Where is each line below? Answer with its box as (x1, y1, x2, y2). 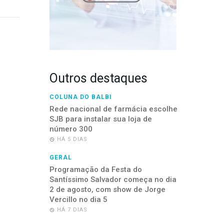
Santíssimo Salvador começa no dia (49, 175, 176, 184)
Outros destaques (49, 71, 147, 85)
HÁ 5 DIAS (56, 136, 87, 142)
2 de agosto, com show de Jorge (49, 185, 165, 194)
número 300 (49, 124, 92, 133)
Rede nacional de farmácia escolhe (49, 104, 177, 113)
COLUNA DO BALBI (49, 93, 112, 100)
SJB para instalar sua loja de (49, 114, 152, 123)
